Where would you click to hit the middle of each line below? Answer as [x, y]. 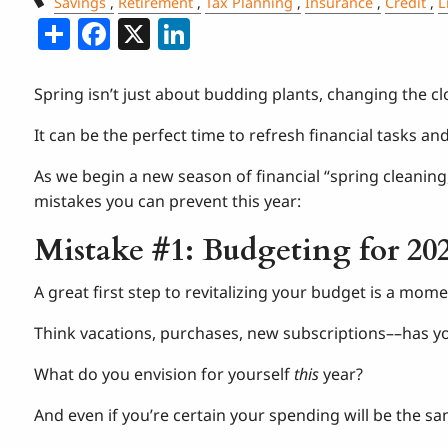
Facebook [182, 30]
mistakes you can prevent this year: [168, 200]
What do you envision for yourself [164, 373]
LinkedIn [256, 30]
